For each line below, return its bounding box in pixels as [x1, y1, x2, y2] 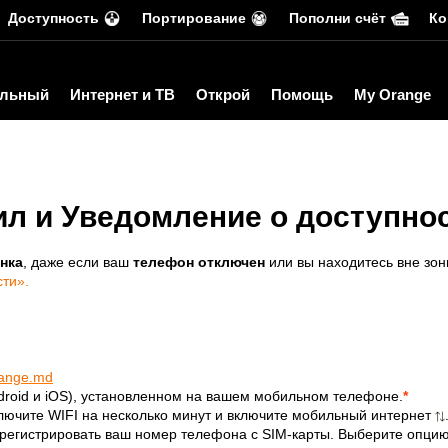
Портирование [142, 10, 246, 26]
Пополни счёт [289, 10, 386, 26]
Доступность [8, 10, 99, 26]
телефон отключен [133, 254, 269, 270]
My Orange [354, 86, 431, 103]
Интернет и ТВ [70, 86, 175, 103]
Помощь [271, 86, 333, 103]
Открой [196, 86, 250, 103]
